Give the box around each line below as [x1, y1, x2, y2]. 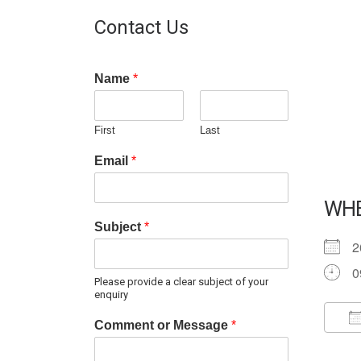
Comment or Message [94, 317, 231, 332]
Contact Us [94, 16, 189, 39]
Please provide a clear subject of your [94, 275, 268, 288]
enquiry [94, 288, 128, 301]
